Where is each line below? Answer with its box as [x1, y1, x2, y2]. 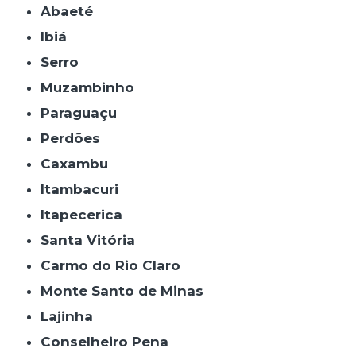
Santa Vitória [49, 231, 136, 248]
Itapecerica [44, 206, 123, 222]
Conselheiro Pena [51, 333, 169, 350]
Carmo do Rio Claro [51, 257, 181, 273]
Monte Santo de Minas [53, 282, 204, 299]
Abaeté [51, 2, 94, 19]
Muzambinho [53, 79, 135, 95]
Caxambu [51, 155, 109, 172]
